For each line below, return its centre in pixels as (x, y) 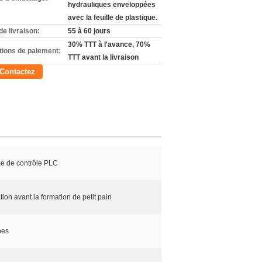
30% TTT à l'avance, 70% (109, 44)
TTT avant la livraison (103, 57)
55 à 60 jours (89, 31)
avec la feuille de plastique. (113, 18)
